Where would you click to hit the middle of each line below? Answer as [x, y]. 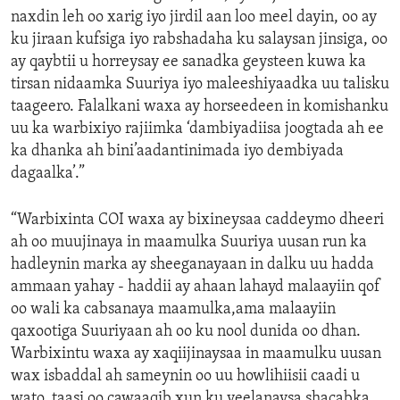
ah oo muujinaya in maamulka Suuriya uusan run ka [189, 243]
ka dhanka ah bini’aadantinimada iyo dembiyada [177, 152]
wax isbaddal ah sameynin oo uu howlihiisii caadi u [185, 377]
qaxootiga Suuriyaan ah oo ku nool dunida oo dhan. [186, 332]
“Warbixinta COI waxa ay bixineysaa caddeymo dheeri [197, 221]
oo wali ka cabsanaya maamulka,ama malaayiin [173, 310]
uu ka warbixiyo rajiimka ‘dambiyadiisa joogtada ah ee [197, 129]
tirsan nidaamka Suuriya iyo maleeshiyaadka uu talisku [200, 85]
